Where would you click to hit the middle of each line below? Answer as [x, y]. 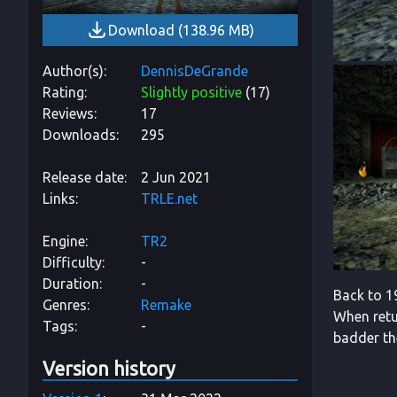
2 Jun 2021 [176, 177]
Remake [166, 304]
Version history [109, 368]
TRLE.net [169, 198]
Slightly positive [191, 92]
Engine [64, 241]
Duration [71, 283]
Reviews [68, 113]
